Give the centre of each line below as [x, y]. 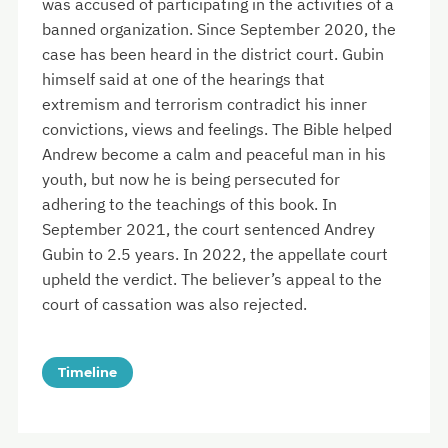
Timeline [87, 372]
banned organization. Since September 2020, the [219, 29]
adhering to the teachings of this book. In [189, 204]
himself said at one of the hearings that [183, 79]
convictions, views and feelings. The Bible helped [217, 129]
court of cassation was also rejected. [174, 304]
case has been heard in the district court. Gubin [213, 54]
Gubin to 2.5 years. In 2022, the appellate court [215, 254]
